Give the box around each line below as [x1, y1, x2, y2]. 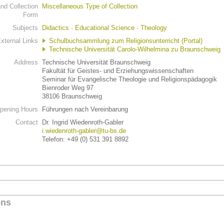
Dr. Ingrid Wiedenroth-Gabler [42, 118, 123, 126]
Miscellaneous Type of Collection [42, 2, 137, 10]
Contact [15, 118, 38, 126]
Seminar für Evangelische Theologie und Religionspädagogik [42, 75, 217, 83]
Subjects [12, 24, 38, 31]
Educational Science [75, 24, 134, 31]
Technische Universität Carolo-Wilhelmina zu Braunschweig [49, 45, 220, 53]
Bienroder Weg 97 [42, 84, 93, 91]
